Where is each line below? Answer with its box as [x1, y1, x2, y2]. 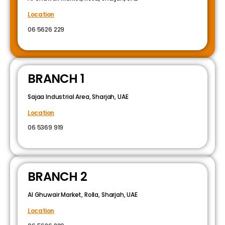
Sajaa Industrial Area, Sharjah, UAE [28, 92, 129, 101]
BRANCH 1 [28, 70, 84, 87]
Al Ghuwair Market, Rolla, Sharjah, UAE [28, 190, 138, 199]
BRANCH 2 [28, 168, 87, 185]
